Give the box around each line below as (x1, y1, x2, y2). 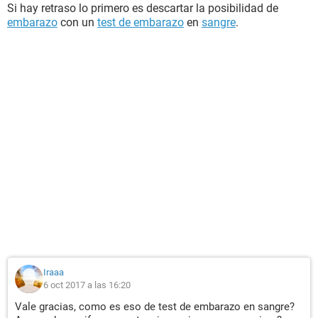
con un (57, 16, 97, 29)
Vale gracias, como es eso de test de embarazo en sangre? (15, 300, 295, 313)
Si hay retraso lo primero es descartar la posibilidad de (7, 1, 278, 15)
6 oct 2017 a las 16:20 (43, 280, 131, 290)
